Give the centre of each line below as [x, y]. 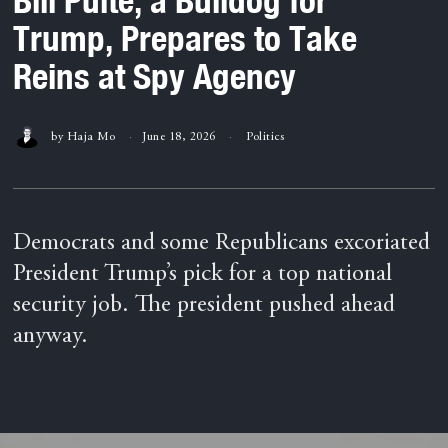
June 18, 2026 [179, 136]
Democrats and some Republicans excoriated [222, 244]
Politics [265, 136]
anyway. [51, 337]
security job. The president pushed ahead [204, 306]
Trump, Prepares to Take [185, 37]
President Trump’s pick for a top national [203, 275]
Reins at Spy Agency [155, 75]
